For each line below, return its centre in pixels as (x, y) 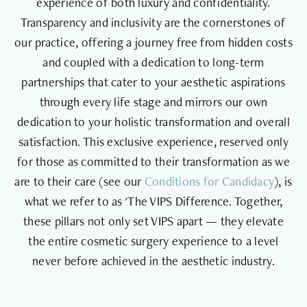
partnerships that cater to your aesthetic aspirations (153, 82)
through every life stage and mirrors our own (153, 102)
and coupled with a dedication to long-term (153, 62)
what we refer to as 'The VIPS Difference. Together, (153, 201)
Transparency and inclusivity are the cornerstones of (153, 23)
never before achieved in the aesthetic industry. (153, 261)
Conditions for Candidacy (209, 182)
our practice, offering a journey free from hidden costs (153, 42)
